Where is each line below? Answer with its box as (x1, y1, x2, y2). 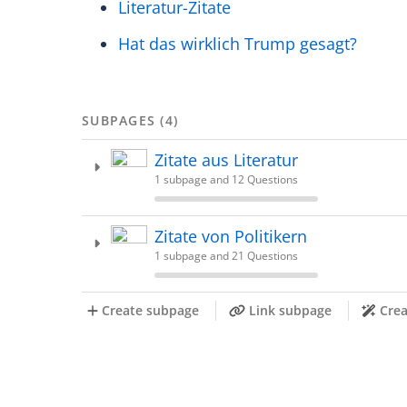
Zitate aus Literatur (154, 149, 298, 171)
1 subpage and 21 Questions (154, 248, 298, 263)
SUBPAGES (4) (82, 112, 178, 129)
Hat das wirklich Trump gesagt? (118, 33, 357, 55)
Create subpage (102, 302, 200, 319)
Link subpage (248, 302, 332, 319)
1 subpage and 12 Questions (154, 172, 298, 187)
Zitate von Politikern (154, 225, 307, 247)
